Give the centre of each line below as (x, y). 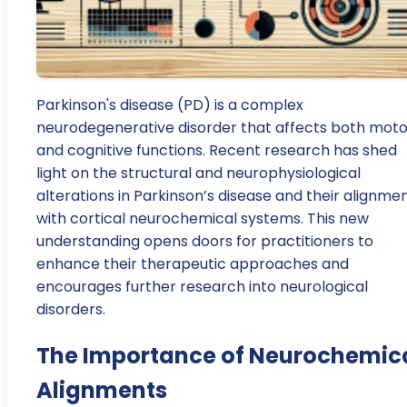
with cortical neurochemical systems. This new (203, 219)
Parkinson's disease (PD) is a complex (170, 105)
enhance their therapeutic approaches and (193, 264)
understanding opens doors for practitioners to (205, 242)
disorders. (71, 310)
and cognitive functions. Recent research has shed (217, 151)
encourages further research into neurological (202, 287)
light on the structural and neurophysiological (199, 174)
